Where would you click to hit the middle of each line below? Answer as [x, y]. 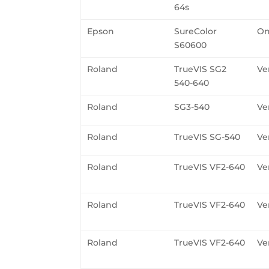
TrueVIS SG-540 [207, 137]
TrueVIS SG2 [201, 69]
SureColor [196, 31]
